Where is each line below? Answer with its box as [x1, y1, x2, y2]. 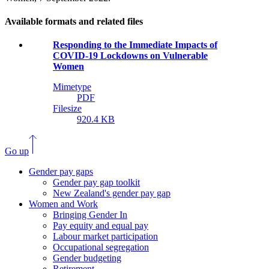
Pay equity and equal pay [53, 220, 148, 231]
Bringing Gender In [53, 210, 127, 220]
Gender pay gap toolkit [53, 177, 140, 188]
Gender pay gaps [29, 166, 93, 177]
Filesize [53, 103, 82, 114]
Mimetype [53, 82, 91, 92]
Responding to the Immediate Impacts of [53, 40, 217, 50]
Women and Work [29, 199, 98, 210]
